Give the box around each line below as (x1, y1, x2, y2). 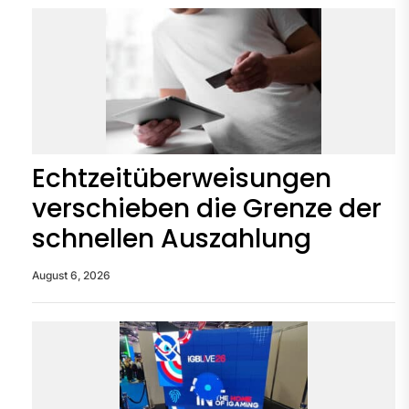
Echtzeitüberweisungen (32, 160, 331, 196)
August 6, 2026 (32, 267, 110, 282)
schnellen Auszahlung (32, 220, 311, 257)
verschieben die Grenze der (32, 190, 382, 226)
